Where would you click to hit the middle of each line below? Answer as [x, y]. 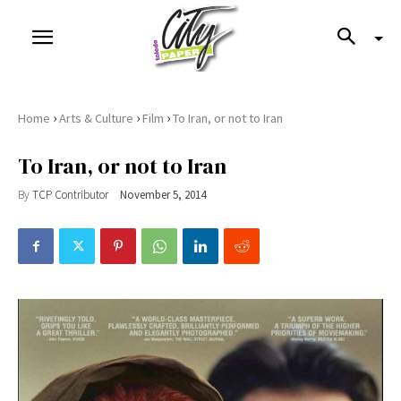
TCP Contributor [70, 194]
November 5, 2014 [163, 195]
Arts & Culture [96, 118]
